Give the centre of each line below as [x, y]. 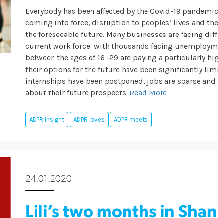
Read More [148, 93]
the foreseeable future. [65, 35]
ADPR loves [89, 120]
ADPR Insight [47, 120]
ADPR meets [131, 120]
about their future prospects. [77, 93]
